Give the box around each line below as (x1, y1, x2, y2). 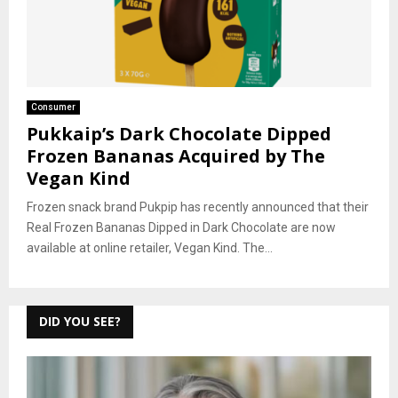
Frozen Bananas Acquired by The (27, 143, 325, 168)
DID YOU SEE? (39, 312, 121, 330)
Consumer (31, 101, 76, 112)
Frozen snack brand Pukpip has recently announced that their (27, 199, 369, 214)
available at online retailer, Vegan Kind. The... (27, 240, 273, 255)
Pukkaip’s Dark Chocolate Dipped (27, 121, 331, 146)
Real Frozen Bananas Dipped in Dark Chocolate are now (27, 219, 336, 235)
